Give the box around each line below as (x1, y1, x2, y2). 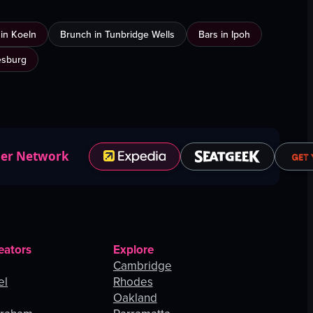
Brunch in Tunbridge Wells (60, 27, 175, 42)
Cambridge (112, 257, 172, 275)
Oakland (112, 289, 157, 307)
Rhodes (112, 273, 153, 291)
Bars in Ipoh (198, 27, 250, 42)
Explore (112, 241, 154, 259)
